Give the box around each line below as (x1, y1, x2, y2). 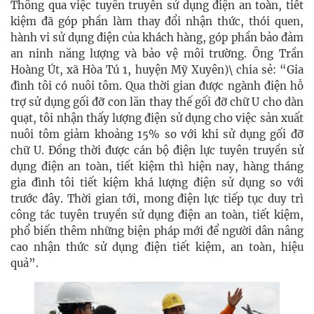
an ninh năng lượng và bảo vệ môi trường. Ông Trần (11, 46, 303, 60)
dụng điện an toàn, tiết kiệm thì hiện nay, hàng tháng (11, 159, 303, 173)
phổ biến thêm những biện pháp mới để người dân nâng (11, 224, 303, 238)
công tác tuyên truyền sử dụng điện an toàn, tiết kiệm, (11, 207, 303, 221)
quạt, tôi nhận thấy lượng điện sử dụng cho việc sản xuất (11, 111, 303, 125)
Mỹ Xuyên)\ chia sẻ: (170, 62, 280, 76)
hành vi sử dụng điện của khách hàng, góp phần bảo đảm (11, 30, 303, 44)
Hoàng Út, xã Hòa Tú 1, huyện (11, 62, 171, 76)
